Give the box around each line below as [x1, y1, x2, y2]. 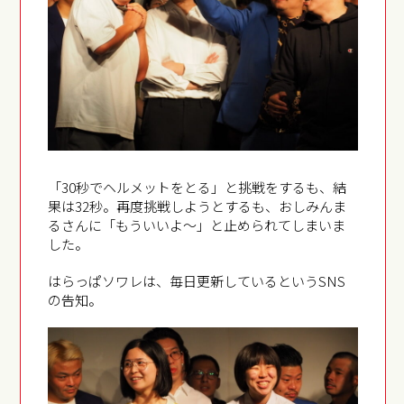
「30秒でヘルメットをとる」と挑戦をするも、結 [48, 177, 347, 197]
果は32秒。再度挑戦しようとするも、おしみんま [48, 196, 347, 216]
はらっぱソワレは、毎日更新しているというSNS [48, 271, 346, 290]
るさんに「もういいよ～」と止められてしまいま [48, 215, 346, 234]
